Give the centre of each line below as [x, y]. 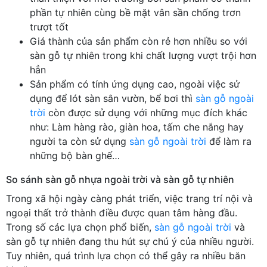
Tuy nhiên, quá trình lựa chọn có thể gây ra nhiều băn [126, 255]
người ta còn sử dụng [80, 141]
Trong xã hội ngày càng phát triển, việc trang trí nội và [129, 198]
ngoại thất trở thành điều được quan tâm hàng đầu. [122, 212]
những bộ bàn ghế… [75, 155]
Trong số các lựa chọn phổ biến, [80, 227]
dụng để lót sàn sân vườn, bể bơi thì [113, 98]
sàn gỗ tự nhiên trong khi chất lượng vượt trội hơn [143, 55]
